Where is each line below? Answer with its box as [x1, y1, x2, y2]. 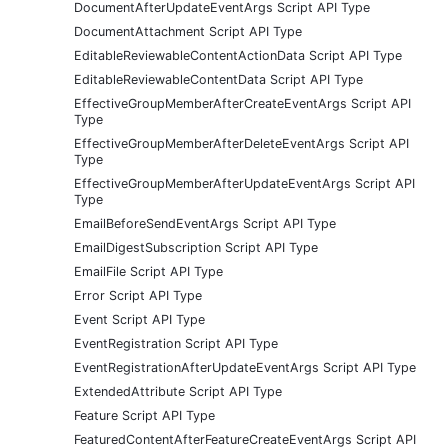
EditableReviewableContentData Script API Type [74, 71, 363, 87]
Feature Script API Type [74, 407, 215, 423]
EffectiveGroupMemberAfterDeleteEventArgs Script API [74, 135, 409, 151]
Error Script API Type [74, 287, 202, 303]
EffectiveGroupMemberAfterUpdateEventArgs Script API [74, 175, 415, 191]
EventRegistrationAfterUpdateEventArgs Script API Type [74, 359, 416, 375]
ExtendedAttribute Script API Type [74, 383, 282, 399]
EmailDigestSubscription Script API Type [74, 239, 318, 255]
